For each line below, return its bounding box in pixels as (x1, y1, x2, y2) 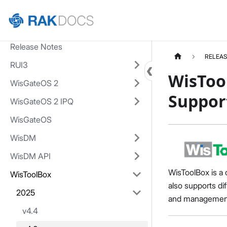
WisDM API (10, 151, 51, 161)
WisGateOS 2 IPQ (10, 96, 73, 106)
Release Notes (10, 42, 62, 52)
